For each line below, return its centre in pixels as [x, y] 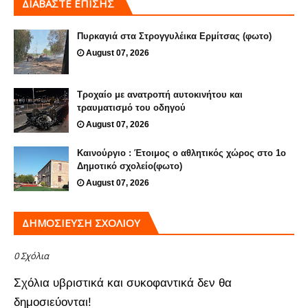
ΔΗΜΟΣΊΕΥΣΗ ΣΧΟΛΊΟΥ [81, 222]
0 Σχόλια [31, 255]
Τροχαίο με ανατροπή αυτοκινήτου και [160, 94]
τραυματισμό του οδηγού [131, 107]
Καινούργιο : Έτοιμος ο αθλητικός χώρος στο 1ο [181, 153]
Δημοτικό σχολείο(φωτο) [130, 166]
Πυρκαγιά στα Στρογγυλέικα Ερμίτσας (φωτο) [174, 36]
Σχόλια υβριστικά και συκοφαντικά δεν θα [123, 283]
